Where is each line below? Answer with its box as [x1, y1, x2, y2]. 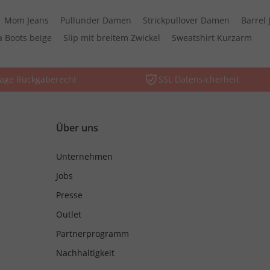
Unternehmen [55, 151, 113, 163]
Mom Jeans [4, 14, 49, 27]
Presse [55, 189, 83, 201]
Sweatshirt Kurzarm [172, 32, 253, 44]
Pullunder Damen [60, 14, 132, 27]
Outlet [55, 209, 81, 221]
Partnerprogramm [55, 228, 129, 240]
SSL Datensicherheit [159, 74, 239, 86]
